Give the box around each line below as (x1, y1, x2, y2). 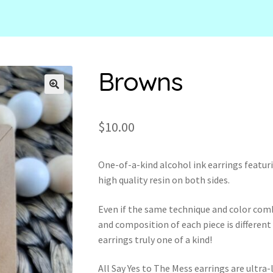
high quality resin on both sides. (97, 173, 230, 186)
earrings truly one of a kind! (97, 233, 212, 246)
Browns (97, 65, 183, 97)
